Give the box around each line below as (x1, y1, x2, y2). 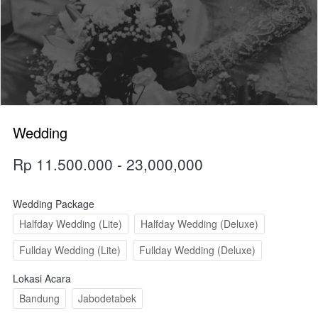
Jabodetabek (78, 291, 136, 306)
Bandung (19, 291, 60, 306)
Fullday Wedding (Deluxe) (139, 243, 256, 258)
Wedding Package (13, 197, 94, 212)
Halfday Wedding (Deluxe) (141, 216, 258, 231)
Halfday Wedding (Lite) (19, 216, 122, 231)
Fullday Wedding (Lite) (19, 243, 121, 258)
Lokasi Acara (13, 271, 71, 286)
